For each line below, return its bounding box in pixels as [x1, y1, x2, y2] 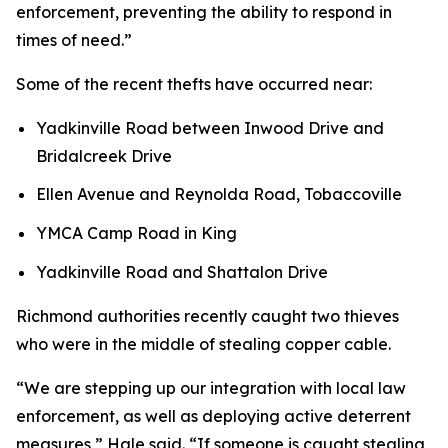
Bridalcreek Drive [36, 145, 172, 166]
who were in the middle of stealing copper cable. [16, 333, 391, 354]
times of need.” [16, 29, 132, 50]
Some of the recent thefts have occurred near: [16, 73, 372, 94]
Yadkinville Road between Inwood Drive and [36, 117, 384, 138]
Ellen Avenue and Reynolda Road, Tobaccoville [36, 184, 402, 205]
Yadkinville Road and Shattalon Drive [36, 261, 328, 282]
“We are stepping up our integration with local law [16, 377, 406, 398]
